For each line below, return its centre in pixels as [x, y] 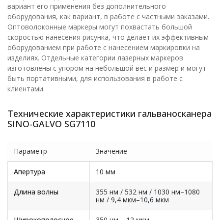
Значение [111, 151]
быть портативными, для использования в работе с [95, 78]
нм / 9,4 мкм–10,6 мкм [132, 200]
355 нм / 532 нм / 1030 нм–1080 [148, 192]
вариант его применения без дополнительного [87, 6]
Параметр [30, 151]
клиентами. [26, 89]
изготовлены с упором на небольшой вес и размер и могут [107, 68]
